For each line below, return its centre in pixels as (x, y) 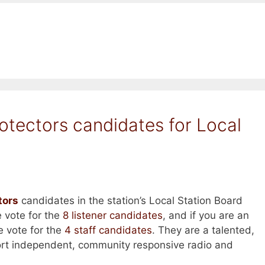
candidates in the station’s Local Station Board (130, 200)
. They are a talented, (203, 230)
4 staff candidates (108, 230)
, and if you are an (206, 215)
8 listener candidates (113, 215)
